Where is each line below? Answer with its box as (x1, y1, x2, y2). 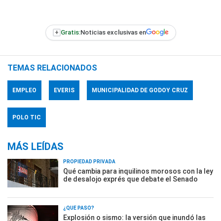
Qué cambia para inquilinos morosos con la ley (63, 167, 213, 175)
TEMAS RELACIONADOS (7, 63, 97, 73)
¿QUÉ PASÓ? (63, 205, 94, 211)
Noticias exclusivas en (80, 29, 146, 37)
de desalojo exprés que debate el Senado (63, 175, 198, 183)
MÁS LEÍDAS (7, 140, 64, 152)
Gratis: (60, 29, 80, 37)
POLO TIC (12, 113, 41, 121)
